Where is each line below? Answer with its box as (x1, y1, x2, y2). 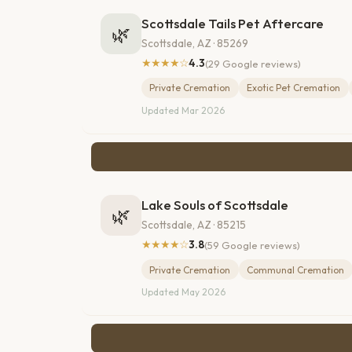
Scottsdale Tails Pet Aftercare (141, 14, 324, 31)
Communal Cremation (247, 263, 345, 276)
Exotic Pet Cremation (247, 82, 341, 94)
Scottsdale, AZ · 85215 (141, 218, 246, 233)
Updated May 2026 (141, 286, 225, 299)
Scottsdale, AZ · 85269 (141, 36, 248, 51)
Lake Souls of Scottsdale (141, 196, 288, 214)
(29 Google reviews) (205, 57, 301, 70)
